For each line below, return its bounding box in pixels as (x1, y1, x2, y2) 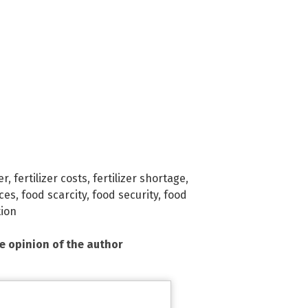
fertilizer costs (14, 171, 87, 185)
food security (92, 188, 158, 201)
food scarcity (21, 188, 87, 201)
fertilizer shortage (93, 171, 186, 185)
